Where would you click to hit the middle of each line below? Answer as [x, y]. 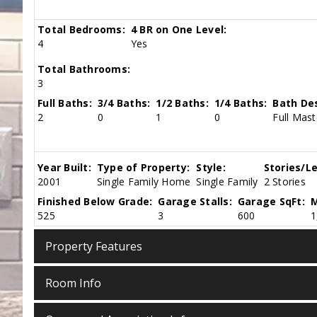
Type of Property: [143, 167]
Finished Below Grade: [95, 201]
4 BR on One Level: [179, 29]
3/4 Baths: [124, 103]
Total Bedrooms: [81, 29]
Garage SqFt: [271, 201]
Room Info [73, 283]
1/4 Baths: [241, 103]
